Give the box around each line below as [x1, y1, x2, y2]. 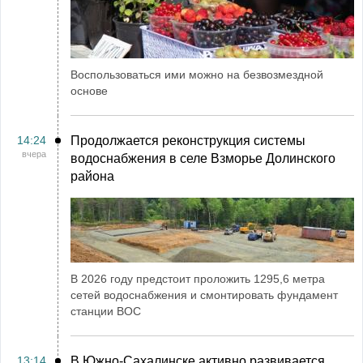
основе [70, 84, 108, 97]
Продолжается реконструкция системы [70, 134, 305, 147]
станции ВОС [70, 305, 141, 318]
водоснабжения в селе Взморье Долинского [70, 152, 335, 165]
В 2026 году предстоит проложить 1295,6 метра [70, 272, 325, 285]
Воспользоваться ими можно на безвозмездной [70, 68, 323, 81]
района [70, 169, 114, 183]
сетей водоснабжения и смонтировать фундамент [70, 288, 338, 301]
